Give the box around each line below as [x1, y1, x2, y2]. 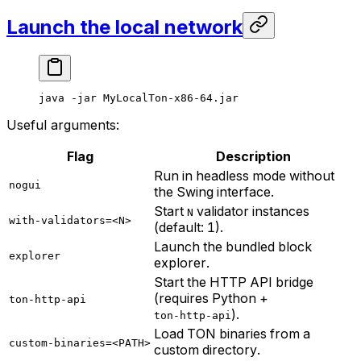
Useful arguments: [6, 116, 119, 133]
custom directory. [154, 341, 260, 358]
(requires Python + [154, 289, 268, 306]
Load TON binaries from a [154, 325, 310, 342]
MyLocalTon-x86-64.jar [97, 91, 239, 104]
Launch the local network [6, 15, 243, 39]
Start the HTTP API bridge [154, 273, 313, 290]
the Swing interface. [154, 183, 274, 200]
